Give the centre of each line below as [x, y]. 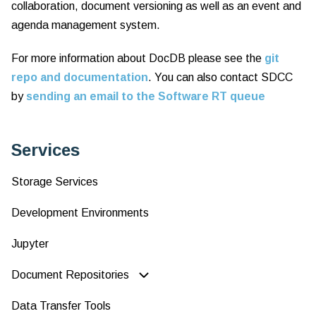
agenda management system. [86, 25]
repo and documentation [80, 77]
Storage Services [55, 182]
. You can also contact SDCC [220, 77]
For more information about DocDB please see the [138, 58]
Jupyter [30, 244]
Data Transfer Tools [61, 306]
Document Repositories [70, 275]
